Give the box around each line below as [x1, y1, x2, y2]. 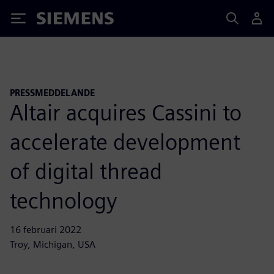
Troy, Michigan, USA [10, 238, 95, 250]
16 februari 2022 [10, 223, 81, 235]
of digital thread [10, 157, 162, 185]
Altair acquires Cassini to [10, 98, 242, 126]
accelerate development [10, 128, 240, 155]
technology [10, 187, 117, 214]
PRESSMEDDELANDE [10, 87, 95, 98]
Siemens [37, 14, 77, 27]
